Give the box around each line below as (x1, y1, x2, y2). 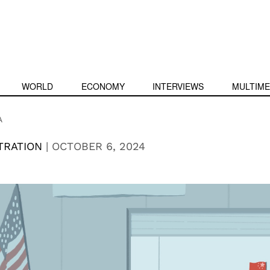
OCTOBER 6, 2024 (51, 140, 145, 152)
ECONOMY (81, 80, 125, 92)
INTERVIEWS (152, 80, 204, 92)
